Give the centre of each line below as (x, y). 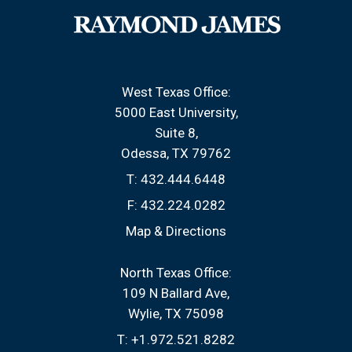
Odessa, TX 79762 (176, 153)
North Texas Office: (176, 273)
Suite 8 (175, 133)
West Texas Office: (176, 92)
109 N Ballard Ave (175, 293)
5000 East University (175, 112)
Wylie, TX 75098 (176, 313)
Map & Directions (176, 231)
